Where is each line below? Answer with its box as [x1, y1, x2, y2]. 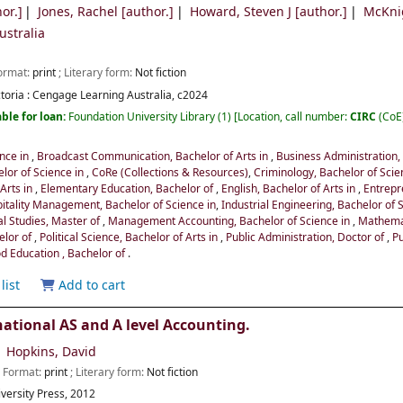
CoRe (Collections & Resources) [92, 165, 249, 182]
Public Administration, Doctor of [226, 229, 388, 246]
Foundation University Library [68, 108, 219, 125]
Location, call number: [237, 108, 351, 125]
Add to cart [55, 276, 126, 296]
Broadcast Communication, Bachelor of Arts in [37, 148, 272, 166]
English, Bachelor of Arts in [221, 181, 359, 198]
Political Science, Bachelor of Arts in [40, 229, 221, 246]
